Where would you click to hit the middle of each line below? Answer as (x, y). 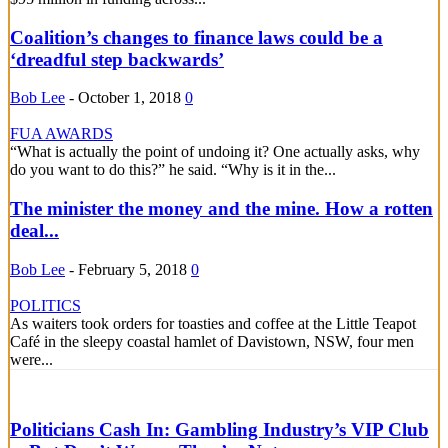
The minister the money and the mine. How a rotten (221, 208)
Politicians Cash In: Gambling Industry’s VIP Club (219, 429)
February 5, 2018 (132, 269)
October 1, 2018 (129, 98)
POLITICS (45, 305)
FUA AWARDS (61, 134)
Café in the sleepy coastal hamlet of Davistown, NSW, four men (212, 341)
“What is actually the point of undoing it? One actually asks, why (215, 152)
